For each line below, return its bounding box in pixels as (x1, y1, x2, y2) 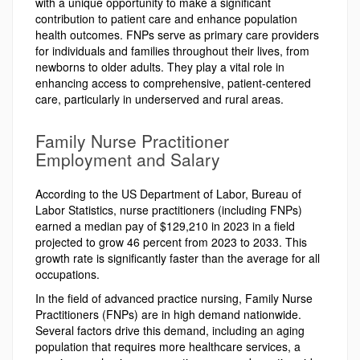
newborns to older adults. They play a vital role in (35, 58, 284, 75)
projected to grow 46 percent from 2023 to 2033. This (35, 234, 307, 250)
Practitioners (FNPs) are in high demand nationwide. (35, 306, 301, 322)
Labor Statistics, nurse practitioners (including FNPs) (35, 202, 302, 218)
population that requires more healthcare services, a (35, 338, 301, 354)
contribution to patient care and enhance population (35, 10, 297, 27)
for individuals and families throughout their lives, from (35, 42, 309, 59)
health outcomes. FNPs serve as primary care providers (35, 26, 319, 43)
